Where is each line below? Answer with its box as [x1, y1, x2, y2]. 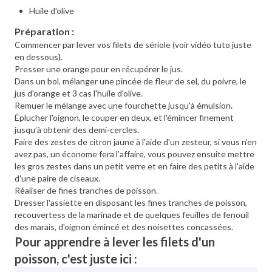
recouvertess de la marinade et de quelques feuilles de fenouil [15, 209, 249, 220]
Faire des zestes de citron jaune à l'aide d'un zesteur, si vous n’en [15, 137, 257, 147]
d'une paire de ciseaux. [15, 173, 100, 183]
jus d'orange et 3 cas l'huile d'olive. [15, 88, 143, 98]
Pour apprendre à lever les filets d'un [15, 234, 215, 249]
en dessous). [15, 52, 63, 62]
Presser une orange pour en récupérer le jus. [15, 64, 183, 74]
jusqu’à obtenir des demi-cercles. [15, 124, 139, 135]
